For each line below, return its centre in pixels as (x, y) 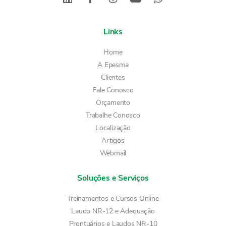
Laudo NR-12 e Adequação (113, 211)
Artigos (113, 140)
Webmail (113, 153)
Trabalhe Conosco (113, 115)
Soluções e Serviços (113, 178)
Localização (113, 128)
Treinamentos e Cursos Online (113, 199)
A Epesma (113, 65)
